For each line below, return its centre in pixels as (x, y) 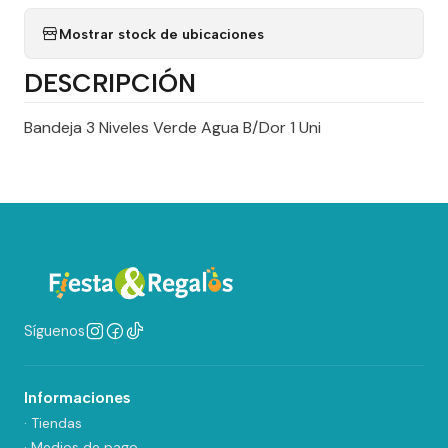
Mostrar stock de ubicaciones (161, 33)
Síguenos (54, 331)
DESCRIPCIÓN (110, 83)
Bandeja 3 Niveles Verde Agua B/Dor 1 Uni (172, 127)
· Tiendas (53, 423)
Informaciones (79, 397)
